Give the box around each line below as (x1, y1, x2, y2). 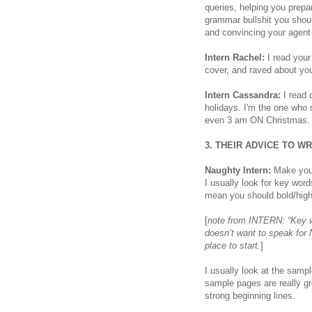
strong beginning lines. (205, 290, 295, 301)
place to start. (205, 240, 260, 251)
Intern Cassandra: (205, 89, 281, 100)
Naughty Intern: (205, 164, 274, 175)
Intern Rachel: (205, 52, 265, 63)
